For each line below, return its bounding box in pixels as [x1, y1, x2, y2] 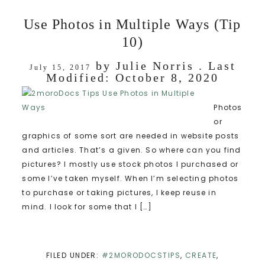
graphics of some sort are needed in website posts [22, 130, 240, 141]
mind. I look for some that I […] [22, 201, 152, 212]
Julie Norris [115, 59, 194, 72]
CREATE [185, 250, 217, 260]
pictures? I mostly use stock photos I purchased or [22, 159, 239, 169]
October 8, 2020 [115, 70, 219, 84]
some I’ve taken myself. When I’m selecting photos [22, 173, 239, 183]
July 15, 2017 [29, 63, 91, 72]
